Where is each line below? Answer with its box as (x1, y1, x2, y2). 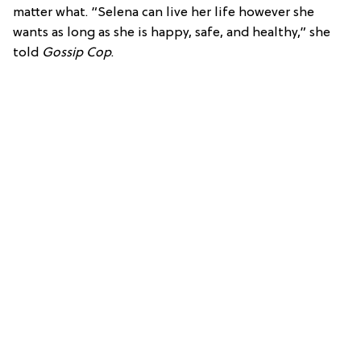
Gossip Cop (42, 45, 111, 60)
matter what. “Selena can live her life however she (13, 5, 314, 20)
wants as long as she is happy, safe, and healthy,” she (13, 25, 330, 40)
